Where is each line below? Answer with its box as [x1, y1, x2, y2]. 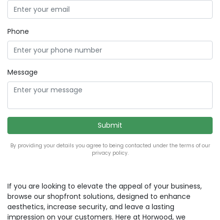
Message [7, 67, 38, 77]
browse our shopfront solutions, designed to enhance [7, 192, 191, 201]
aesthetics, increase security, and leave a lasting [7, 202, 174, 212]
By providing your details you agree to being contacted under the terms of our [10, 142, 210, 149]
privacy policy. [91, 149, 129, 157]
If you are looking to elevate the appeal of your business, [7, 181, 202, 191]
